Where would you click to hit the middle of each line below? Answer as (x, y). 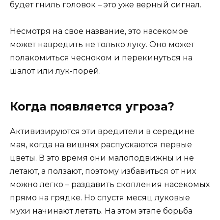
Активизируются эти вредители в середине (102, 132)
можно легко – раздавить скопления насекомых (110, 185)
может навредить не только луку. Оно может (102, 45)
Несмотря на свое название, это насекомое (99, 31)
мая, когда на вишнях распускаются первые (101, 145)
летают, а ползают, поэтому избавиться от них (103, 171)
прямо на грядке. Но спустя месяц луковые (100, 198)
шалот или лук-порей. (55, 71)
